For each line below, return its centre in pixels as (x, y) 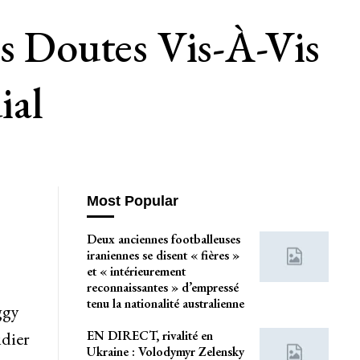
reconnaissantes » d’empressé (162, 287)
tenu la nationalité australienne (165, 303)
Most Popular (132, 201)
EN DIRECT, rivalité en (149, 335)
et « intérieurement (136, 271)
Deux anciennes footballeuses (163, 239)
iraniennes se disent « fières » (163, 255)
